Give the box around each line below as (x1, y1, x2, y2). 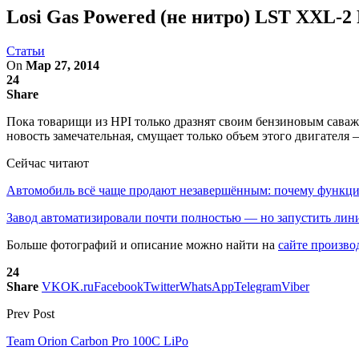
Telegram (234, 279, 281, 293)
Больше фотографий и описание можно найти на (6, 237, 278, 252)
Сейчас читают (6, 155, 89, 170)
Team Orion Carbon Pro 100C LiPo (6, 333, 188, 348)
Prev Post (6, 306, 54, 321)
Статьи (6, 43, 45, 58)
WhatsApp (179, 279, 234, 293)
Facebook (94, 279, 143, 293)
